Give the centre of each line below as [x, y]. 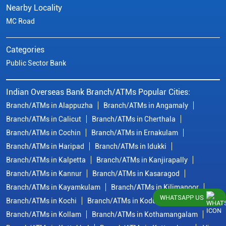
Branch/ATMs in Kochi [41, 201]
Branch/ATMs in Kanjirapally [142, 160]
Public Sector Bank [36, 63]
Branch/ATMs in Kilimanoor [155, 187]
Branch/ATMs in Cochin [43, 133]
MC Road [20, 21]
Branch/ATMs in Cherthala [134, 119]
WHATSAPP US [182, 197]
